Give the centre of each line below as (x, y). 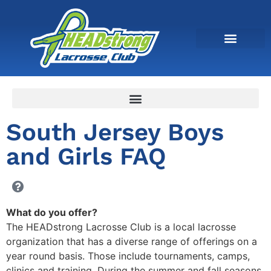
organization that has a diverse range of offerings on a (132, 242)
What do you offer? (52, 213)
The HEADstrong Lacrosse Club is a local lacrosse (121, 227)
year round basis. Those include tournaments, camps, (128, 256)
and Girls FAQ (86, 157)
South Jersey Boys (115, 132)
